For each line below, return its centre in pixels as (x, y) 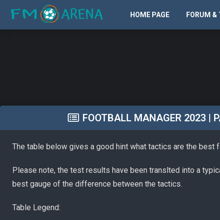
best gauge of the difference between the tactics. (97, 184)
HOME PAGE (150, 15)
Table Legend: (36, 207)
